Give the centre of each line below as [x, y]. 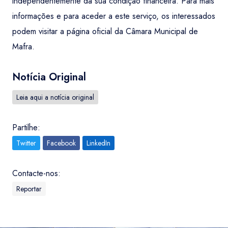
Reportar [29, 189]
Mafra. [23, 47]
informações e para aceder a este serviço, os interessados [114, 16]
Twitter [26, 143]
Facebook [61, 143]
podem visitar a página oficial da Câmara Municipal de [105, 31]
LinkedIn [98, 143]
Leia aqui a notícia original [55, 97]
